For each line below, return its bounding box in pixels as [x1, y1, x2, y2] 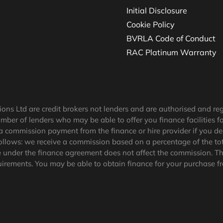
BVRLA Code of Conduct [126, 33, 216, 43]
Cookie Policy [126, 19, 175, 29]
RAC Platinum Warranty [126, 47, 217, 57]
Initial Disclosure [126, 5, 187, 15]
